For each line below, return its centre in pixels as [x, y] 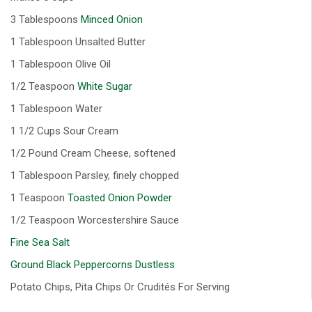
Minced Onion [112, 19]
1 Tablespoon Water [56, 108]
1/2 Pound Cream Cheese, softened [93, 153]
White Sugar [105, 86]
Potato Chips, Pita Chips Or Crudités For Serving [120, 287]
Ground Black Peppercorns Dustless [93, 264]
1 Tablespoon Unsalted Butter [78, 41]
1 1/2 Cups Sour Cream [64, 131]
